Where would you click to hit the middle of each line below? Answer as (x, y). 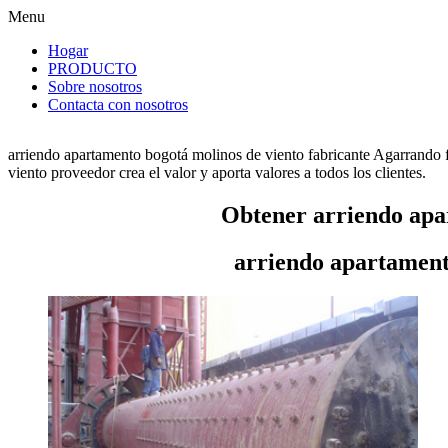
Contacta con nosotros (118, 104)
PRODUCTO (92, 68)
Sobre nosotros (95, 86)
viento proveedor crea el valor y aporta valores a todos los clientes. (217, 172)
